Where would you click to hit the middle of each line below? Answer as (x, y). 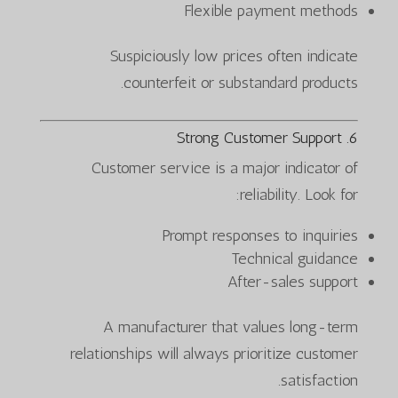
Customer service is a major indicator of (225, 167)
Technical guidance (295, 258)
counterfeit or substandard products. (241, 82)
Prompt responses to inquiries (260, 235)
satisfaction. (320, 380)
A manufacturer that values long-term (231, 326)
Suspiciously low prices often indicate (235, 56)
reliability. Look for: (299, 194)
